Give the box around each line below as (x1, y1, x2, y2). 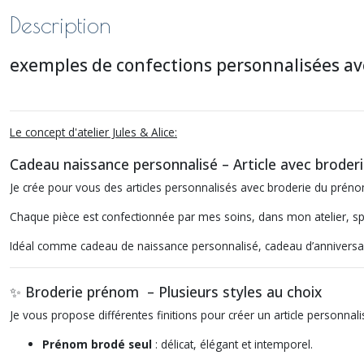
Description (10, 11, 111, 38)
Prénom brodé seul (42, 336, 152, 352)
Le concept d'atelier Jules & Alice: (10, 124, 177, 140)
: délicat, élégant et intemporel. (152, 336, 313, 352)
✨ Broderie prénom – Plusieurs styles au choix (10, 282, 322, 301)
